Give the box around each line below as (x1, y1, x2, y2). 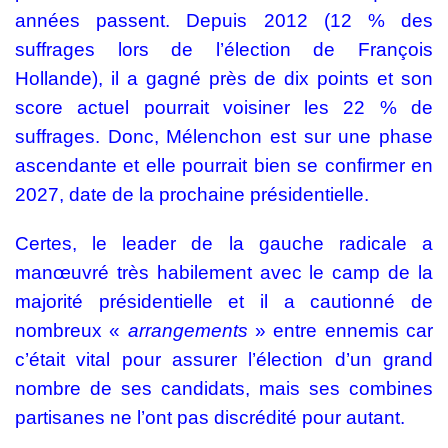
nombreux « (15, 320, 128, 341)
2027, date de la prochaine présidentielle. (15, 184, 369, 205)
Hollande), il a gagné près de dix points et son (15, 68, 433, 89)
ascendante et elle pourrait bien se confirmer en (15, 155, 433, 176)
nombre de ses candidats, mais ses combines (15, 378, 433, 399)
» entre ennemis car (255, 320, 434, 341)
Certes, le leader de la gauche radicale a (15, 233, 433, 254)
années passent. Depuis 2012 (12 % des (15, 10, 433, 31)
